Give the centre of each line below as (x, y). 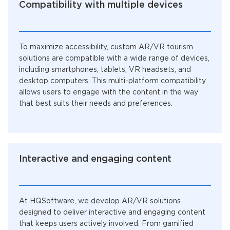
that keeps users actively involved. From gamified (106, 224)
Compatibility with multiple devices (101, 5)
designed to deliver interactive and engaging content (112, 213)
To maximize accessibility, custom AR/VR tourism (106, 47)
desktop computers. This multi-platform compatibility (112, 81)
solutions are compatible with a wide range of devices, (114, 59)
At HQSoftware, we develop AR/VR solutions (100, 202)
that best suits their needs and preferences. (96, 104)
